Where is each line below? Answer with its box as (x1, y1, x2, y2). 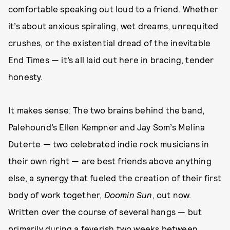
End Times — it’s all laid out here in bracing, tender (8, 54, 214, 65)
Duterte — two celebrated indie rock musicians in (8, 139, 209, 149)
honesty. (8, 71, 43, 82)
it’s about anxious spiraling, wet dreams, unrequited (8, 21, 219, 31)
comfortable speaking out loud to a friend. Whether (8, 4, 219, 14)
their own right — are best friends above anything (8, 156, 212, 166)
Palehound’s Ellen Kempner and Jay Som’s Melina (8, 122, 205, 132)
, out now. (152, 189, 191, 200)
